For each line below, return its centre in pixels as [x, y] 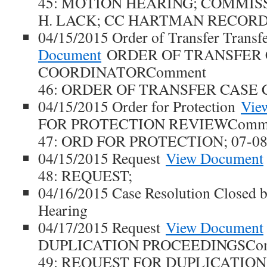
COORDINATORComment [122, 72]
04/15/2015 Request [102, 158]
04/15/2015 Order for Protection [139, 106]
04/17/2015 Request [102, 227]
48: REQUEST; [85, 175]
